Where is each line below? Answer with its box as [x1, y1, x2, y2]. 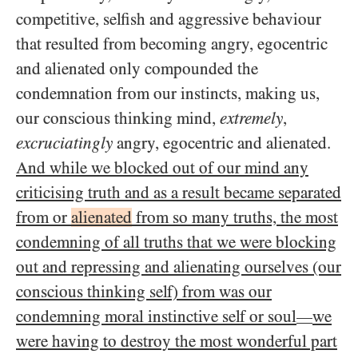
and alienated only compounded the [16, 59, 258, 78]
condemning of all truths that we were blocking [16, 233, 336, 252]
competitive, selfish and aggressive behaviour [16, 10, 321, 29]
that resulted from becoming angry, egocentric [16, 34, 328, 54]
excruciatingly [16, 133, 113, 153]
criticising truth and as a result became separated [16, 183, 341, 202]
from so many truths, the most [132, 208, 338, 227]
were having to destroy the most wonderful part [16, 332, 337, 351]
